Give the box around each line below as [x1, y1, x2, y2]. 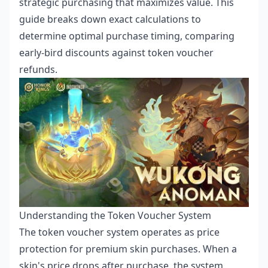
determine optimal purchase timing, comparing [19, 29, 234, 42]
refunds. [19, 63, 57, 76]
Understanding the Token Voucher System [19, 209, 211, 222]
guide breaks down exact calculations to [19, 13, 201, 26]
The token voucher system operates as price [19, 226, 220, 239]
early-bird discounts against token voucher [19, 46, 214, 59]
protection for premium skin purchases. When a [19, 242, 237, 255]
